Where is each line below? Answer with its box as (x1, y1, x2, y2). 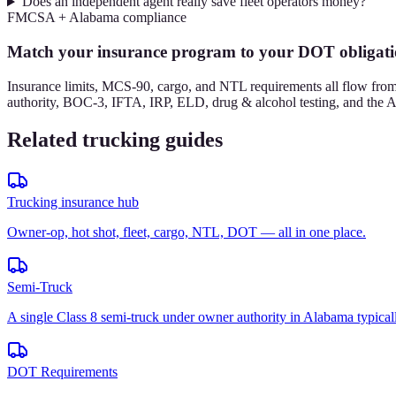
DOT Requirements (7, 363, 118, 379)
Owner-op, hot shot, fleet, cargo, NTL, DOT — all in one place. (7, 224, 366, 240)
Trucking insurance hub (7, 194, 139, 209)
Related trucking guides (7, 127, 223, 151)
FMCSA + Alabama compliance (7, 10, 187, 26)
